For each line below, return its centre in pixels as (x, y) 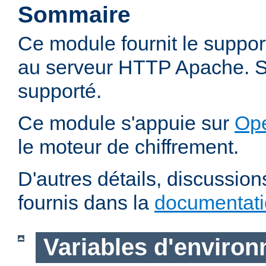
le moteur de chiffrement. (128, 147)
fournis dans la (86, 203)
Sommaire (74, 15)
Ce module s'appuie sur (126, 123)
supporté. (60, 91)
